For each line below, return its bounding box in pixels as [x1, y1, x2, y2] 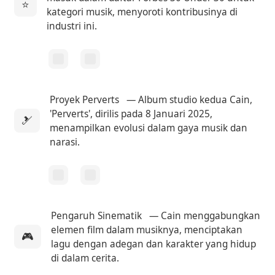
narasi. [50, 135, 80, 149]
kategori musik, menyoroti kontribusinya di [47, 5, 238, 18]
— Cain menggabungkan [147, 209, 261, 222]
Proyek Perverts [50, 93, 120, 106]
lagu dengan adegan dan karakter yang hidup [51, 237, 257, 250]
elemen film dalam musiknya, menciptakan [51, 223, 243, 236]
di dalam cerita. [51, 251, 120, 265]
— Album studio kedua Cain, [124, 93, 253, 106]
